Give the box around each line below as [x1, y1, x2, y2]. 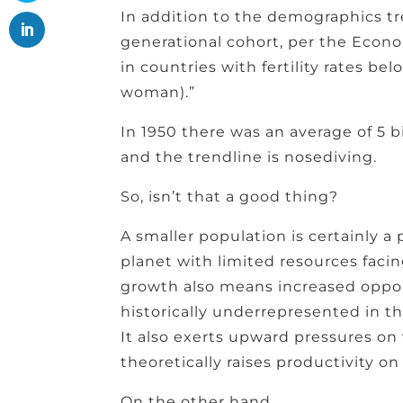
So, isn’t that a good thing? [121, 188, 344, 206]
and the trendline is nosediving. [121, 148, 378, 166]
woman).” [121, 84, 201, 102]
